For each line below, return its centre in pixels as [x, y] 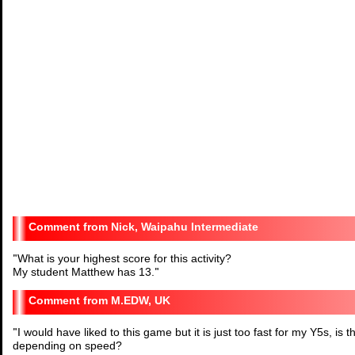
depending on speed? [67, 345]
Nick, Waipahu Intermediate [185, 227]
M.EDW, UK [141, 300]
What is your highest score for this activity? [124, 258]
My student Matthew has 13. [84, 272]
